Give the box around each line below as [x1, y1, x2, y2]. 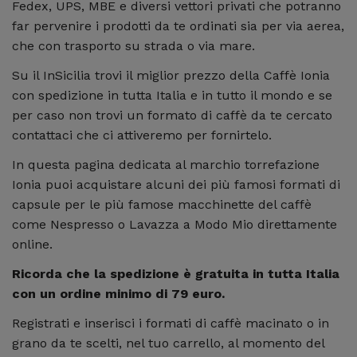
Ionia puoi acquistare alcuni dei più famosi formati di [12, 177, 340, 193]
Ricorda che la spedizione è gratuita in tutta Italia [12, 266, 339, 282]
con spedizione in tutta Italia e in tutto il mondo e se [12, 88, 332, 104]
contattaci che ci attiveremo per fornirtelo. [12, 127, 280, 143]
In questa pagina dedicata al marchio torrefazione [12, 157, 320, 173]
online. [12, 237, 57, 253]
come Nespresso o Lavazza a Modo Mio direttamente [12, 217, 337, 233]
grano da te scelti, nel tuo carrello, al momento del [12, 335, 324, 351]
